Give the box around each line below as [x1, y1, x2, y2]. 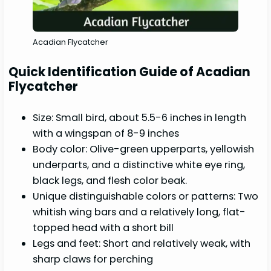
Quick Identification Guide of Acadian [8, 63, 251, 81]
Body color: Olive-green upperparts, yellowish [33, 142, 255, 157]
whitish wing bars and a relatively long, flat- [33, 205, 246, 220]
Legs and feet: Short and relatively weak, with [33, 237, 251, 251]
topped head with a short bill [33, 221, 174, 235]
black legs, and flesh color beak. [33, 174, 188, 188]
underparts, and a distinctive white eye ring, [33, 158, 246, 172]
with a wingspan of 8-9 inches [33, 126, 180, 141]
